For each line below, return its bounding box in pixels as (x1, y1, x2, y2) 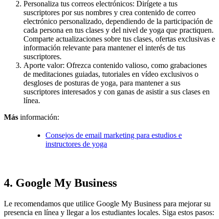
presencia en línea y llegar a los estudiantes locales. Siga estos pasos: (4, 208, 214, 217)
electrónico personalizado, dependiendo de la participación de (23, 17, 213, 25)
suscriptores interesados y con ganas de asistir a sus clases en (23, 87, 210, 96)
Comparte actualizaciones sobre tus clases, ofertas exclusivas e (23, 34, 215, 43)
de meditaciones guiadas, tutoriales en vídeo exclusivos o (23, 69, 198, 78)
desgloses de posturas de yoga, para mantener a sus (23, 78, 180, 87)
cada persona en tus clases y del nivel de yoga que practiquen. (23, 25, 214, 34)
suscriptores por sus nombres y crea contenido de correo (23, 8, 196, 17)
